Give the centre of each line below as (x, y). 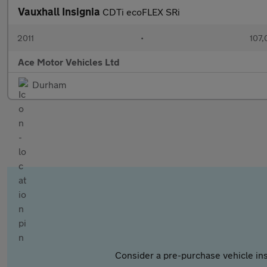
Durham (49, 84)
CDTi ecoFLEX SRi (141, 12)
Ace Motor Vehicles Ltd (69, 62)
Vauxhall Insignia (60, 11)
